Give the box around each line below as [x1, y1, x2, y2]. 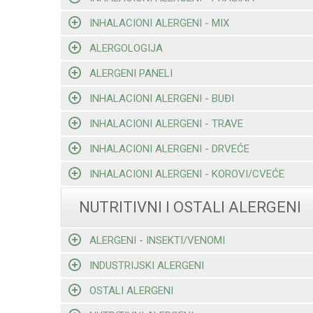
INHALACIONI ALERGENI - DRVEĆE [89, 142, 249, 155]
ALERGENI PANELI [89, 66, 173, 80]
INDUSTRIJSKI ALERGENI [89, 259, 204, 272]
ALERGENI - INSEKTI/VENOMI [89, 233, 225, 247]
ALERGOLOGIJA [89, 41, 163, 54]
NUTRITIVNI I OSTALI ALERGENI [79, 198, 301, 217]
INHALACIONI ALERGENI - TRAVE [89, 117, 243, 130]
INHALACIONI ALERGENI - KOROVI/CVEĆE [89, 167, 284, 180]
